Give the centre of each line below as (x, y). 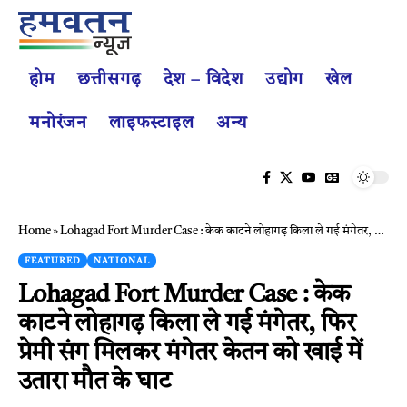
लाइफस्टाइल (151, 124)
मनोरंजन (58, 124)
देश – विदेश (203, 80)
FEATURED (53, 260)
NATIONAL (122, 260)
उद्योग (284, 80)
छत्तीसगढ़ (109, 80)
